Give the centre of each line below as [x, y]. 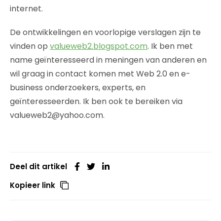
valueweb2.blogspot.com [99, 46]
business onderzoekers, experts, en [78, 87]
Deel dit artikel [38, 166]
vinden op [30, 46]
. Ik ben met [170, 46]
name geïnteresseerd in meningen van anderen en [108, 60]
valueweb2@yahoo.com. [57, 115]
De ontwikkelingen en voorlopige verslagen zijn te [105, 32]
